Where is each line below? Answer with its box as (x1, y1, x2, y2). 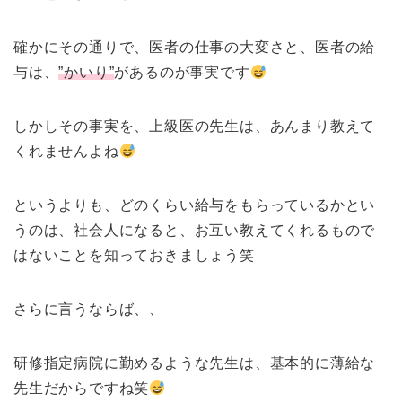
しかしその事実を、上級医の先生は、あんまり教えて (13, 118, 376, 135)
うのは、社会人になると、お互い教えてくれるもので (13, 223, 376, 239)
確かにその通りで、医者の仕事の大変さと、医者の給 (13, 39, 376, 56)
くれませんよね (13, 144, 119, 160)
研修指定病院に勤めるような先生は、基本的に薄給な (13, 355, 376, 371)
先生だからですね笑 (13, 380, 150, 397)
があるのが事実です (114, 65, 250, 81)
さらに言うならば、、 (13, 301, 164, 318)
